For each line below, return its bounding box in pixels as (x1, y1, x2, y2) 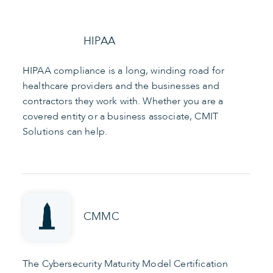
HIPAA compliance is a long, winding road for (23, 63, 225, 77)
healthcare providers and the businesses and (23, 79, 219, 93)
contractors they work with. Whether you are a (23, 94, 224, 108)
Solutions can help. (23, 124, 108, 138)
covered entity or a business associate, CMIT (23, 109, 219, 123)
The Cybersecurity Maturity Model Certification (23, 257, 229, 271)
